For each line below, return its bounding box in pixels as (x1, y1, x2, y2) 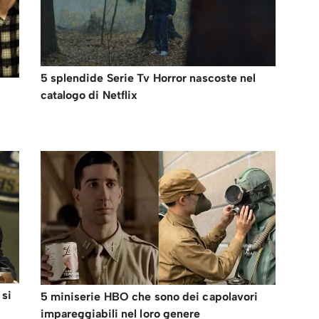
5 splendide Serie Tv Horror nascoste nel (40, 70, 256, 85)
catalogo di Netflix (40, 88, 138, 102)
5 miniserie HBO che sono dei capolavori (40, 290, 258, 304)
